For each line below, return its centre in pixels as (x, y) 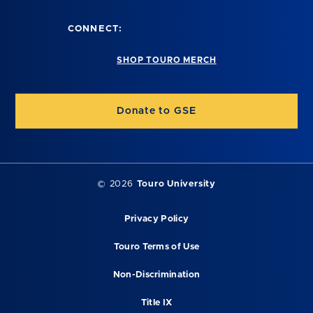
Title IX (156, 303)
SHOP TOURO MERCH (167, 60)
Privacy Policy (156, 219)
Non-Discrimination (156, 275)
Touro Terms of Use (156, 247)
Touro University (176, 184)
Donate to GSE (156, 111)
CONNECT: (95, 29)
